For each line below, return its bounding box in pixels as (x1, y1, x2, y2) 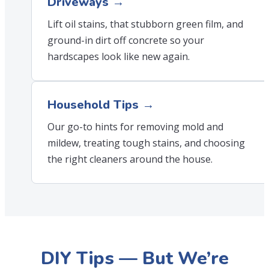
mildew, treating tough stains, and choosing (47, 136, 245, 150)
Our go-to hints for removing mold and (47, 120, 223, 133)
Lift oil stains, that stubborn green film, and (47, 17, 243, 31)
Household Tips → (47, 97, 154, 113)
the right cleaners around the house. (47, 153, 213, 166)
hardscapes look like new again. (47, 50, 190, 63)
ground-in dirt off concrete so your (47, 34, 204, 47)
